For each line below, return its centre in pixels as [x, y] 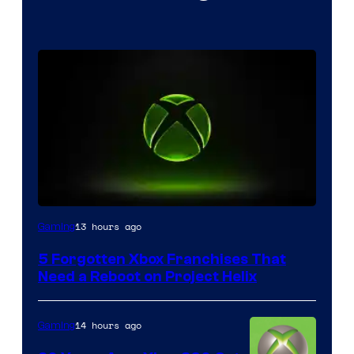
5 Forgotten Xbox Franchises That [162, 259]
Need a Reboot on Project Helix [147, 276]
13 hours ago [108, 226]
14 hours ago [108, 325]
